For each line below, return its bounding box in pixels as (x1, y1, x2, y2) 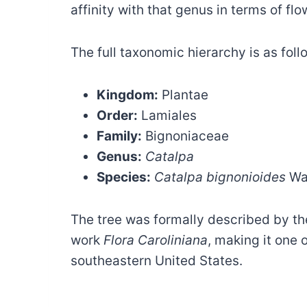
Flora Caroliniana (103, 232, 208, 249)
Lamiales (138, 108, 197, 124)
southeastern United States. (71, 253, 243, 269)
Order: (97, 108, 138, 124)
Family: (97, 128, 142, 145)
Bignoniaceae (142, 128, 229, 145)
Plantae (158, 87, 208, 103)
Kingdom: (97, 87, 158, 103)
